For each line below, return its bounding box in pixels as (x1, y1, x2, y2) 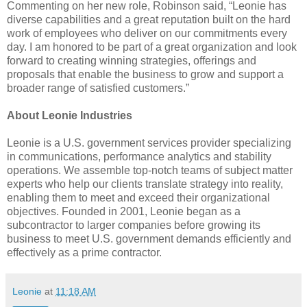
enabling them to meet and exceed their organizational (7, 192, 270, 204)
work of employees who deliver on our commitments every (7, 27, 287, 40)
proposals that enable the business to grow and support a (7, 69, 284, 81)
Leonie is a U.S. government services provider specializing (7, 137, 291, 149)
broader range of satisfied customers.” (7, 82, 189, 95)
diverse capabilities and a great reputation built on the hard (7, 14, 291, 26)
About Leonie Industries (7, 110, 132, 122)
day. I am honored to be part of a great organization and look (7, 41, 297, 53)
